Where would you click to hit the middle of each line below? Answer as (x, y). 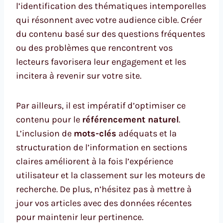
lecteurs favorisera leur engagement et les (101, 62)
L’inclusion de (45, 134)
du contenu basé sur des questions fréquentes (111, 34)
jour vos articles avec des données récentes (104, 203)
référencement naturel (130, 120)
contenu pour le (49, 120)
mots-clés (95, 134)
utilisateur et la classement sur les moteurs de (111, 175)
